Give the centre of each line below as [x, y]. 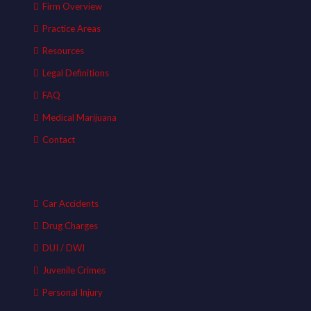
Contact [59, 140]
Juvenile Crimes [74, 270]
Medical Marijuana [79, 117]
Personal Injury [73, 292]
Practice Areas [72, 28]
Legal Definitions [76, 73]
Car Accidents [70, 203]
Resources [63, 51]
